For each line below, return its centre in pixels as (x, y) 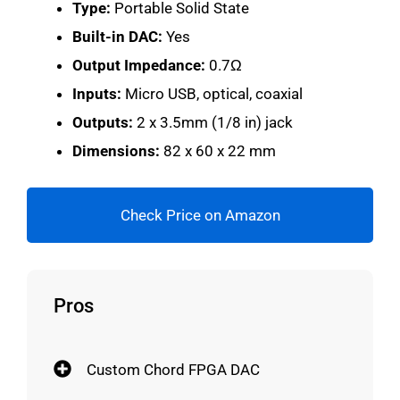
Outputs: (103, 122)
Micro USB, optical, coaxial (212, 93)
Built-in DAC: (117, 36)
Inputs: (97, 93)
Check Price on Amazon (200, 215)
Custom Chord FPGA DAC (173, 370)
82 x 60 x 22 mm (218, 150)
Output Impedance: (139, 65)
